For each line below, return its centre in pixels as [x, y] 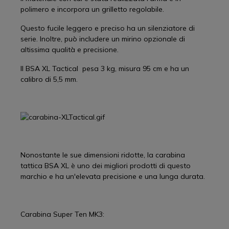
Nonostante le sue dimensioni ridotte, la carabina [103, 155]
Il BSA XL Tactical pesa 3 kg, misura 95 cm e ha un [105, 68]
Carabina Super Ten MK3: [62, 214]
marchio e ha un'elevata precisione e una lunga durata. [113, 176]
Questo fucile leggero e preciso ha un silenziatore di [108, 28]
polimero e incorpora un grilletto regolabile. [92, 9]
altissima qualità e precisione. [70, 50]
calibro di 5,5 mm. [49, 79]
